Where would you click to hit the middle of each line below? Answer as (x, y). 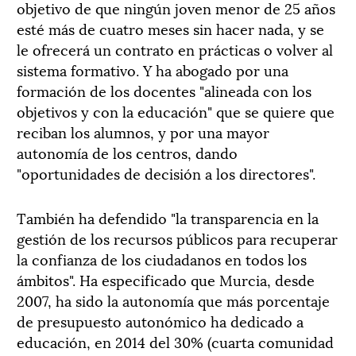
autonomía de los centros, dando (127, 152)
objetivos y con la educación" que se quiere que (176, 111)
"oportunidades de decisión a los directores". (166, 173)
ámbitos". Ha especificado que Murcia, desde (166, 279)
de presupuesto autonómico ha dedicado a (160, 321)
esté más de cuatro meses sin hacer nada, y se (170, 28)
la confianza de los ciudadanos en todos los (162, 259)
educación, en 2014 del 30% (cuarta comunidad (175, 341)
